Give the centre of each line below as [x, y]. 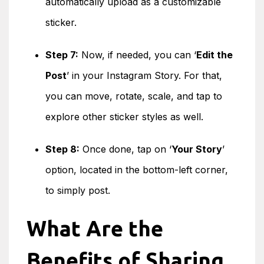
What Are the [95, 228]
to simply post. [78, 190]
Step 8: [62, 149]
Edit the [214, 55]
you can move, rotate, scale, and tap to [134, 96]
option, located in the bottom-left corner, [137, 170]
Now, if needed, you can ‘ [137, 55]
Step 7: [62, 55]
